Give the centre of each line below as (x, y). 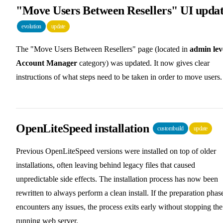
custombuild (170, 128)
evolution (31, 26)
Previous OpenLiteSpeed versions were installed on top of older (116, 151)
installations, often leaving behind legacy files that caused (106, 165)
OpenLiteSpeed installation (84, 128)
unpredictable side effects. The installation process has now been (117, 179)
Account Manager (47, 63)
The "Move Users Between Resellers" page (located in (103, 49)
